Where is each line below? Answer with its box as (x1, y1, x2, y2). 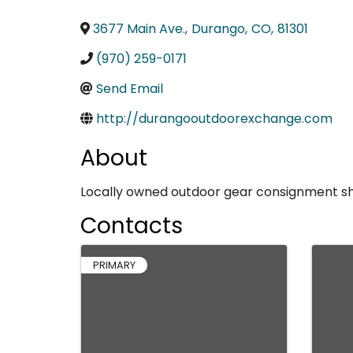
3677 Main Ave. (93, 19, 185, 38)
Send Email (96, 79, 163, 98)
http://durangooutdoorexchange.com (96, 109, 333, 128)
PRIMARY (93, 258, 136, 272)
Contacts (80, 210, 183, 241)
